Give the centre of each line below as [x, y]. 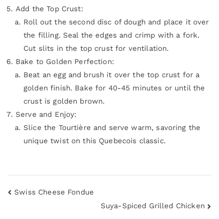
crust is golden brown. [64, 101]
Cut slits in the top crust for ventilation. [96, 49]
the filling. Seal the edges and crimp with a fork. [112, 35]
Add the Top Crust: [49, 9]
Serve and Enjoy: [46, 115]
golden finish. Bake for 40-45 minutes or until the [114, 88]
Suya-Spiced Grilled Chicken [153, 206]
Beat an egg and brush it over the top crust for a [112, 75]
